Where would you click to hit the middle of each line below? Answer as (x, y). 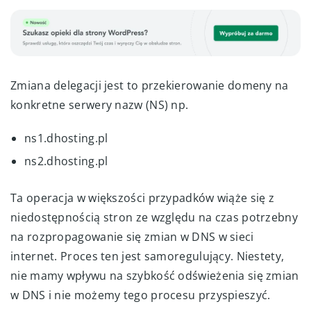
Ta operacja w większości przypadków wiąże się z (143, 197)
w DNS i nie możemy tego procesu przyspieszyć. (141, 295)
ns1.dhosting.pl (66, 138)
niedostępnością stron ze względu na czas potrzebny (154, 217)
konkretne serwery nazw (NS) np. (100, 104)
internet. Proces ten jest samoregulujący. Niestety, (148, 256)
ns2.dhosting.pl (66, 161)
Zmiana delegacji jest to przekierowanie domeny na (150, 85)
